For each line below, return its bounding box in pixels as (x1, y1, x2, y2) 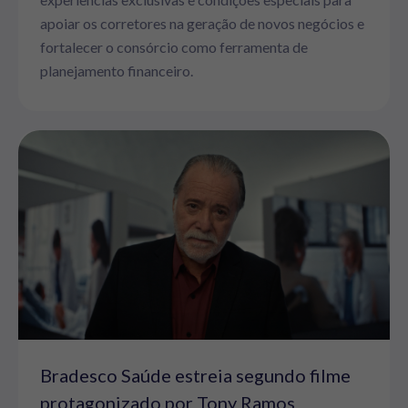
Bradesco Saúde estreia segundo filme (40, 363, 351, 386)
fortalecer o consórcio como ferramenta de (40, 38, 308, 56)
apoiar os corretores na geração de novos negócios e (40, 15, 364, 32)
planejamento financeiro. (40, 62, 193, 79)
